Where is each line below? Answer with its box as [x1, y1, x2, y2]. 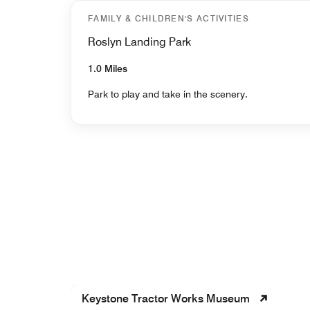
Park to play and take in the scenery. [88, 88, 248, 100]
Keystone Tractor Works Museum [82, 291, 250, 305]
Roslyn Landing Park [88, 35, 191, 48]
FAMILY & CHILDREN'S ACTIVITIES [88, 12, 249, 24]
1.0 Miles [88, 62, 127, 74]
